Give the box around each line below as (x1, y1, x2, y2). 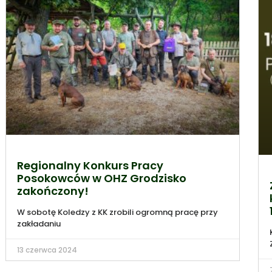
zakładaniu (16, 217, 61, 229)
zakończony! (16, 183, 89, 199)
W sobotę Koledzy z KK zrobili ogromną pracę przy (16, 206, 218, 218)
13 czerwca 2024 (16, 244, 77, 255)
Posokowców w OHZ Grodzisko (16, 170, 186, 186)
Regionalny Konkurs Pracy (16, 157, 163, 173)
